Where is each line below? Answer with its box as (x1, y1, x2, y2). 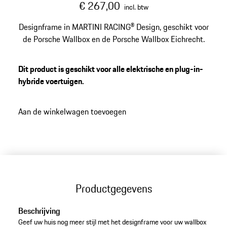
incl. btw (124, 2, 148, 13)
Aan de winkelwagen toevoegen (18, 105, 126, 118)
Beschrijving (18, 205, 60, 217)
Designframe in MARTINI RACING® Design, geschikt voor (18, 21, 209, 33)
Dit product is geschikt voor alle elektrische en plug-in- (18, 63, 203, 75)
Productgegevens (75, 180, 152, 197)
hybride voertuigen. (18, 75, 84, 88)
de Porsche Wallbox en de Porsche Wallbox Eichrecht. (22, 33, 205, 45)
